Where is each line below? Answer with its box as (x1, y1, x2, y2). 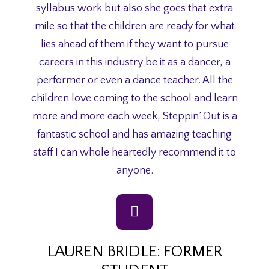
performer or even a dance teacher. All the (36, 74, 233, 87)
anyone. (116, 165, 153, 177)
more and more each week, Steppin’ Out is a (32, 110, 237, 123)
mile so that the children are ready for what (34, 20, 235, 33)
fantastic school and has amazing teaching (37, 128, 232, 141)
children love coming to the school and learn (31, 92, 238, 105)
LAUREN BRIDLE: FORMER (46, 242, 223, 261)
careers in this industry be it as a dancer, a (38, 56, 231, 69)
